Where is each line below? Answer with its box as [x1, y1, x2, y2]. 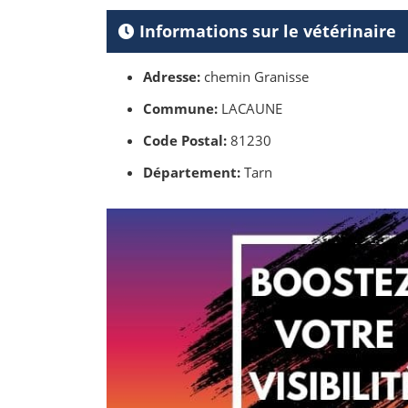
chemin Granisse [200, 67, 309, 87]
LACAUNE [218, 99, 282, 118]
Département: [143, 163, 240, 182]
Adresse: [143, 67, 200, 87]
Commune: [143, 99, 218, 118]
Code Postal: [143, 131, 227, 150]
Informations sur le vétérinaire [135, 20, 396, 43]
